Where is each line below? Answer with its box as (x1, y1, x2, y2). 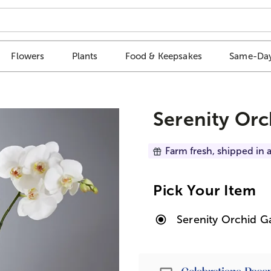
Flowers (11, 51, 45, 62)
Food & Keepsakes (125, 51, 203, 62)
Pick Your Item (153, 181, 256, 198)
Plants (71, 51, 98, 62)
